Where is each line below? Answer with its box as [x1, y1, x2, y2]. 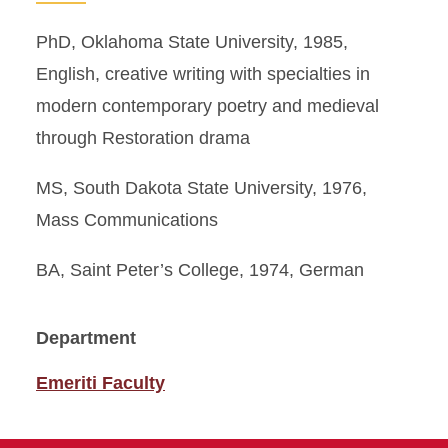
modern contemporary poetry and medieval [36, 96, 379, 116]
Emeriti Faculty [36, 373, 165, 393]
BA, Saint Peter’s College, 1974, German [36, 260, 364, 280]
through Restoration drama [36, 128, 250, 148]
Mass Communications [36, 210, 218, 230]
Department [36, 328, 136, 348]
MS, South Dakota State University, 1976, [36, 178, 367, 198]
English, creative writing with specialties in [36, 64, 370, 84]
